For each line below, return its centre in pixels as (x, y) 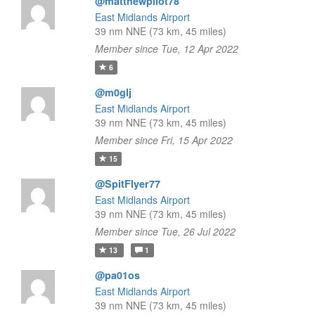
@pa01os (117, 275)
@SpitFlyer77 (127, 184)
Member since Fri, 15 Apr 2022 (163, 140)
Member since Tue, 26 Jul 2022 (165, 231)
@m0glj (113, 92)
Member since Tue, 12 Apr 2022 (166, 49)
